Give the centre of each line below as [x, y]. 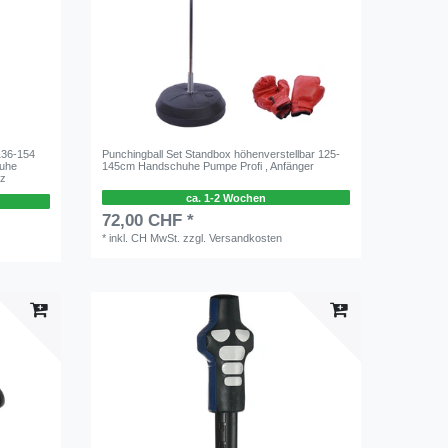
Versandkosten [246, 238]
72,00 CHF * [148, 221]
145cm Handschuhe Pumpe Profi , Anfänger [208, 165]
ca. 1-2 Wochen [225, 197]
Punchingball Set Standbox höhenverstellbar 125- [221, 153]
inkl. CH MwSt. [145, 238]
